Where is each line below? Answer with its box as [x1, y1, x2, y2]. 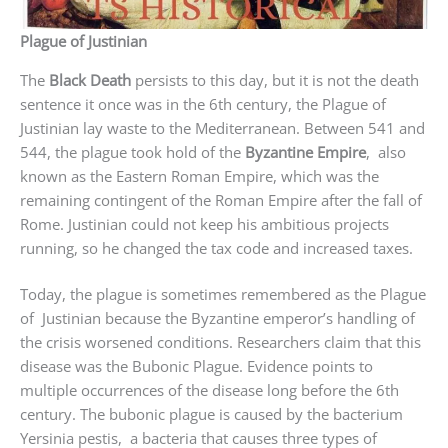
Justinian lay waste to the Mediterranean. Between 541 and [20, 117, 425, 138]
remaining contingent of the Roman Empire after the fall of [20, 189, 422, 210]
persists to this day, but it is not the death [131, 69, 419, 90]
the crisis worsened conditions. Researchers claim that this [20, 332, 421, 353]
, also [366, 141, 406, 162]
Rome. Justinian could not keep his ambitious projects [20, 213, 389, 234]
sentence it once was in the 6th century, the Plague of [20, 93, 386, 114]
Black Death [49, 69, 131, 90]
